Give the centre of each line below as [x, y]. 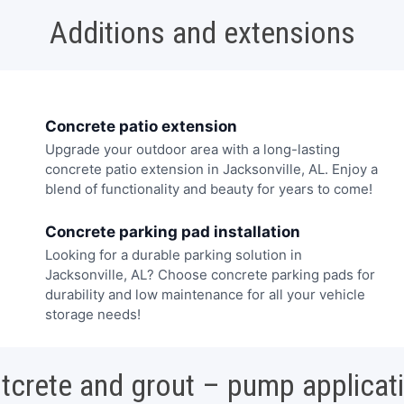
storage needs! [93, 314]
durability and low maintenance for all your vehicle [205, 294]
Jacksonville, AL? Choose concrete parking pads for [210, 274]
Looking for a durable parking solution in [174, 254]
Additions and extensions [202, 33]
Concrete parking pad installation [173, 231]
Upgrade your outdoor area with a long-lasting [193, 150]
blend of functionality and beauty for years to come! [209, 189]
